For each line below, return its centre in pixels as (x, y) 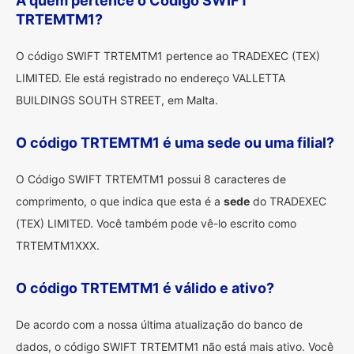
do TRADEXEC (288, 201)
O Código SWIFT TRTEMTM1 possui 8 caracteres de (151, 179)
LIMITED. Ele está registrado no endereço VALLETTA (151, 78)
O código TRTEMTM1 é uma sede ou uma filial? (175, 143)
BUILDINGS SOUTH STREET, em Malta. (117, 100)
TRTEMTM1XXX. (58, 245)
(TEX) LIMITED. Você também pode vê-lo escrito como (156, 223)
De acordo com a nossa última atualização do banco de (159, 324)
